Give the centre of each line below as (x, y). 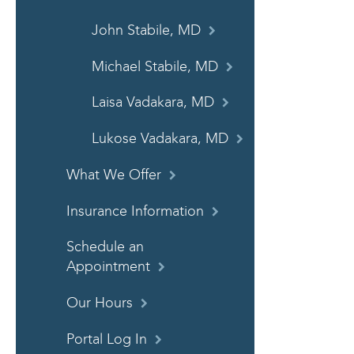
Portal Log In (107, 340)
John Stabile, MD (146, 30)
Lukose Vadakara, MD (160, 139)
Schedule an (105, 247)
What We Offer (114, 175)
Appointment (108, 267)
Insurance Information (135, 211)
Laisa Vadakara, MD (153, 103)
